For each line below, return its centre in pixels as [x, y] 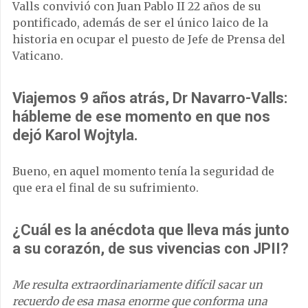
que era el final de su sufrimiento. [106, 187]
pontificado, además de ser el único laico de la [140, 22]
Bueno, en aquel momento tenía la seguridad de [143, 171]
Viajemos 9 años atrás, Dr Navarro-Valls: [150, 98]
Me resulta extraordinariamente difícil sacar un [137, 284]
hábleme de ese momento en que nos [141, 116]
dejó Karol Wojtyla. [75, 135]
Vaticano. [38, 55]
